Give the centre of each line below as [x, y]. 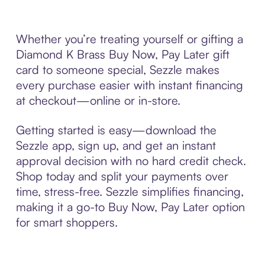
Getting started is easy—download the [116, 130]
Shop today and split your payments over [122, 176]
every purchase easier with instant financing [129, 85]
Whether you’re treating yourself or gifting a [129, 38]
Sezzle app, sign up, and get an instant [116, 145]
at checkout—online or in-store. [98, 100]
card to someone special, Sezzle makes [117, 69]
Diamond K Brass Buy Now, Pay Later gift [122, 54]
